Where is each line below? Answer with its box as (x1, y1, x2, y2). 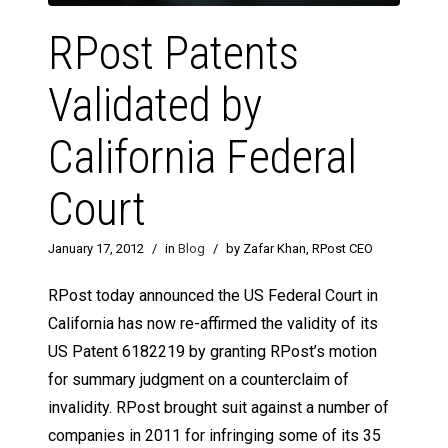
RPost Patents (48, 26, 299, 81)
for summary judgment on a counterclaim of (48, 370, 349, 390)
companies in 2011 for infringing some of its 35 (48, 426, 381, 446)
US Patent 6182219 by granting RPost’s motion (48, 342, 377, 362)
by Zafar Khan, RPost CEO (226, 241, 373, 257)
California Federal (48, 130, 357, 185)
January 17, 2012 (48, 241, 144, 257)
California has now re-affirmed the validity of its (48, 314, 378, 334)
